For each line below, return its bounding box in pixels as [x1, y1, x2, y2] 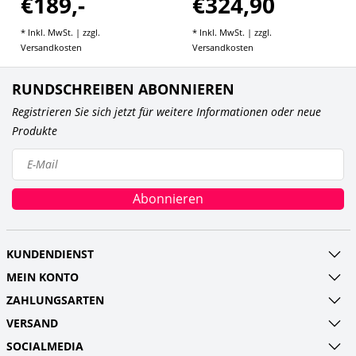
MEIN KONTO [6, 269, 79, 284]
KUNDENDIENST [6, 246, 94, 261]
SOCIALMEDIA [6, 338, 83, 354]
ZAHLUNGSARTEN [6, 292, 104, 308]
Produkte [12, 122, 57, 138]
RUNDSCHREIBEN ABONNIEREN [12, 79, 234, 99]
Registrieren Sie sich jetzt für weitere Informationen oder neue [12, 103, 321, 119]
